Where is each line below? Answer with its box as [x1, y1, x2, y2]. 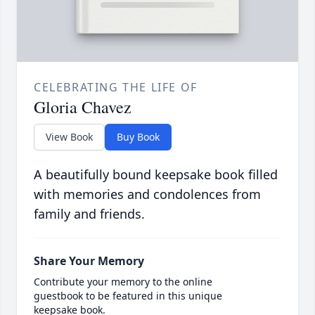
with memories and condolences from [34, 186, 261, 203]
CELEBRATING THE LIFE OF [34, 79, 198, 96]
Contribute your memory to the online [34, 275, 212, 289]
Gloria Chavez [34, 96, 131, 119]
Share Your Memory [34, 253, 144, 269]
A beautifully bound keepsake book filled [34, 166, 278, 184]
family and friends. [34, 205, 145, 223]
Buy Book [117, 130, 160, 144]
